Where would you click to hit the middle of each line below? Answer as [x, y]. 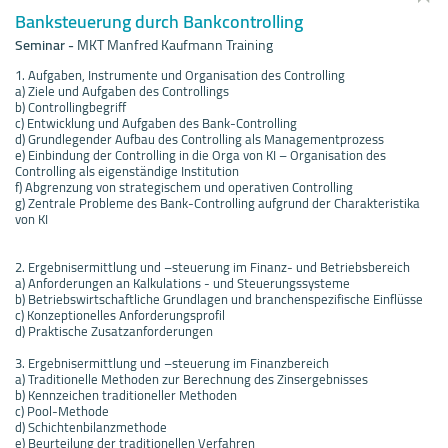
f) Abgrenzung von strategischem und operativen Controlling [184, 186]
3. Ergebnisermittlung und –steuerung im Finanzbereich [172, 362]
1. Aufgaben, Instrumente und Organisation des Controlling [180, 74]
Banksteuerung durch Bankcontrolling [159, 21]
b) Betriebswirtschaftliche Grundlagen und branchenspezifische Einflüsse [219, 298]
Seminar [40, 44]
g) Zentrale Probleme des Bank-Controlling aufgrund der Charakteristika [217, 202]
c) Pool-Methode [62, 410]
